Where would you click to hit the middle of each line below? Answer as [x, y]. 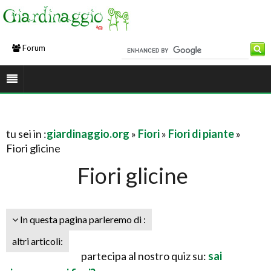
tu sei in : [26, 134]
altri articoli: [38, 241]
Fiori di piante [201, 134]
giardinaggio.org [88, 134]
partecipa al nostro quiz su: [145, 256]
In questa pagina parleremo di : [82, 219]
